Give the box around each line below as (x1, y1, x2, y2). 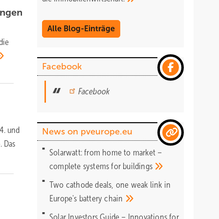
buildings (123, 161, 155, 171)
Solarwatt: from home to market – (49, 148, 162, 157)
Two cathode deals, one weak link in (49, 180, 171, 190)
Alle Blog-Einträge (47, 24, 115, 33)
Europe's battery (49, 194, 105, 203)
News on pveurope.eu (42, 127, 132, 136)
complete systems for (49, 161, 123, 171)
